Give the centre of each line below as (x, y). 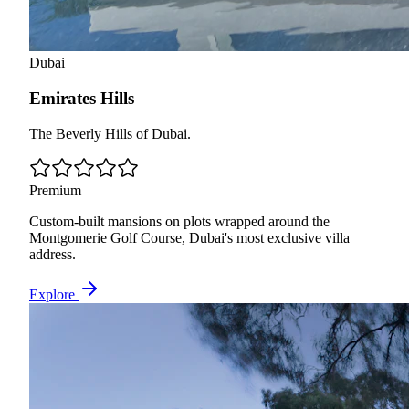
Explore (54, 294)
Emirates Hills (82, 99)
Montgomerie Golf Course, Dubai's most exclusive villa (189, 237)
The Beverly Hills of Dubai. (110, 133)
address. (52, 254)
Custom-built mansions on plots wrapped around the (179, 221)
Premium (55, 190)
